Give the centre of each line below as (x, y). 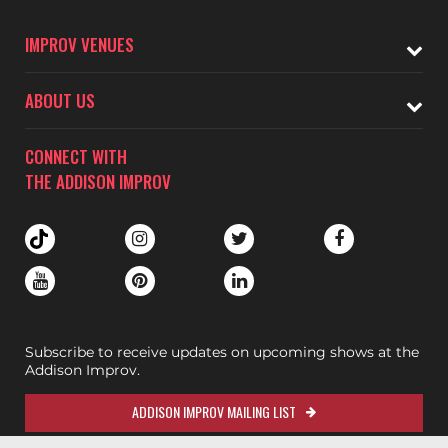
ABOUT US (60, 100)
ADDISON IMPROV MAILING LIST (214, 411)
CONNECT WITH (76, 156)
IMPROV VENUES (79, 44)
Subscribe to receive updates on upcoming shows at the (222, 352)
